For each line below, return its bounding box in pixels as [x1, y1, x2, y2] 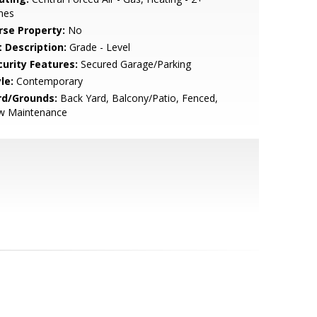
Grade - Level [66, 40, 130, 54]
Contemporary [13, 74, 83, 88]
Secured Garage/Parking [77, 57, 191, 71]
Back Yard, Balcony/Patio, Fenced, [57, 91, 218, 105]
